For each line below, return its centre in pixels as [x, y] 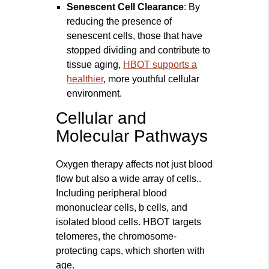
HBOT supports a [160, 65]
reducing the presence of [119, 22]
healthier [85, 79]
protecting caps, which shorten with [131, 251]
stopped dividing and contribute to [139, 50]
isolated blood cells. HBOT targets [129, 222]
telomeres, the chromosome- [116, 237]
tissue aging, [95, 65]
